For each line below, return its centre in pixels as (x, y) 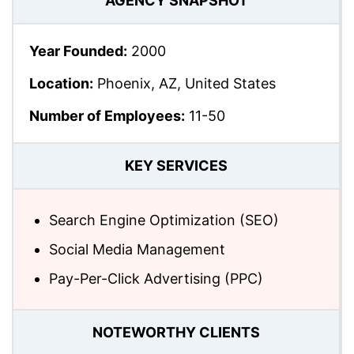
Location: (61, 83)
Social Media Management (137, 249)
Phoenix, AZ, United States (185, 83)
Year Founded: (78, 51)
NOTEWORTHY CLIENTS (176, 333)
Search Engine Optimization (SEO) (164, 220)
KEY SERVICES (176, 166)
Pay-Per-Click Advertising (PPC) (156, 278)
